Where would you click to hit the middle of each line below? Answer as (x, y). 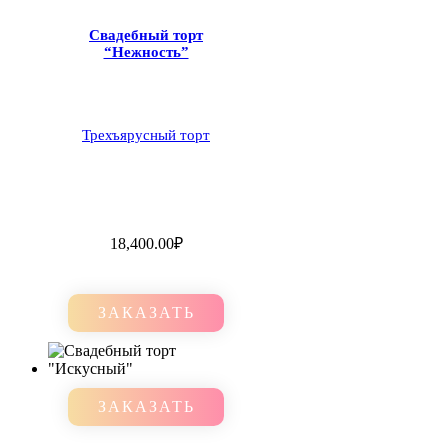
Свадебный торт (146, 34)
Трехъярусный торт (146, 135)
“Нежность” (146, 51)
